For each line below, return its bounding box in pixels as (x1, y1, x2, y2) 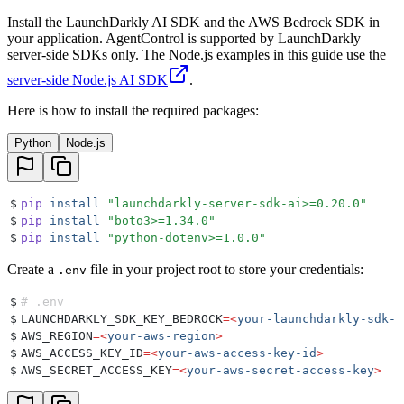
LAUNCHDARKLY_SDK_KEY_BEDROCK (21, 312, 223, 326)
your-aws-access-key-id (158, 346, 317, 361)
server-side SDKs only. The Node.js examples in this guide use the (7, 47, 386, 63)
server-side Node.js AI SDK (7, 72, 168, 88)
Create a (7, 262, 58, 278)
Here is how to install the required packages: (7, 103, 259, 119)
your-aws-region (107, 329, 216, 344)
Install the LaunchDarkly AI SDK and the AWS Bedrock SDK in (7, 14, 380, 31)
